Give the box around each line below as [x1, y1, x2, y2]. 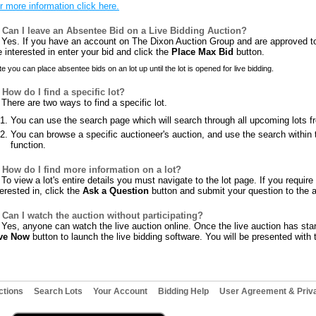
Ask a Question [83, 186, 149, 196]
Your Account [93, 286, 147, 296]
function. [11, 140, 46, 150]
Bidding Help [158, 286, 209, 296]
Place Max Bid [171, 47, 233, 57]
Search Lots [34, 286, 83, 296]
